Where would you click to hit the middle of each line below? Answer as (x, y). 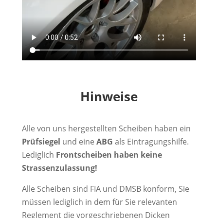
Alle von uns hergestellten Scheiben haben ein (106, 128)
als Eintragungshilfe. (151, 141)
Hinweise (109, 96)
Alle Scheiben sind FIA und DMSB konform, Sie (105, 189)
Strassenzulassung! (59, 168)
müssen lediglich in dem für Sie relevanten (99, 202)
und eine (78, 141)
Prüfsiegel (41, 141)
